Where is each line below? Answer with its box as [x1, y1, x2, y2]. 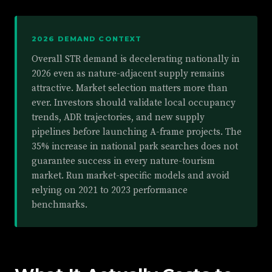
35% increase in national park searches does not [32, 141, 238, 153]
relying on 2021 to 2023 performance [32, 185, 188, 197]
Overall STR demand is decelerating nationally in [32, 53, 240, 66]
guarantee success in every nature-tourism [32, 155, 215, 168]
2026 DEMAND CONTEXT [32, 35, 142, 44]
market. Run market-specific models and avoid [32, 170, 229, 182]
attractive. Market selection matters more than [32, 83, 228, 95]
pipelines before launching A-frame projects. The [32, 126, 242, 138]
